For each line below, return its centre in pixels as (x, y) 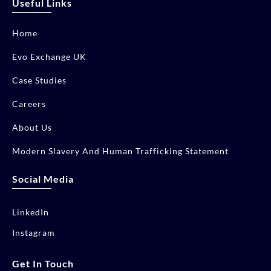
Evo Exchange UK (49, 56)
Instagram (34, 232)
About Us (32, 127)
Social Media (43, 178)
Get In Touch (43, 263)
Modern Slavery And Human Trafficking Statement (120, 151)
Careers (29, 103)
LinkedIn (31, 212)
